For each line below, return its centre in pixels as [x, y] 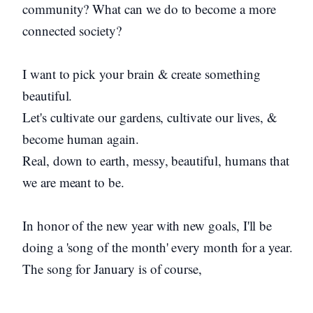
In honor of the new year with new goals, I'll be [147, 225]
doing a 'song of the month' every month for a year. [160, 247]
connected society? [72, 30]
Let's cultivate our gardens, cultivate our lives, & [150, 117]
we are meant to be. [75, 182]
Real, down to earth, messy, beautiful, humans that [156, 160]
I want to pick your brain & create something [141, 74]
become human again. [81, 139]
